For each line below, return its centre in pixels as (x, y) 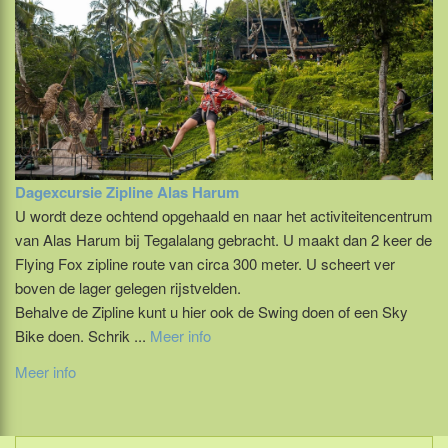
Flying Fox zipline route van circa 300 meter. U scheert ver (205, 263)
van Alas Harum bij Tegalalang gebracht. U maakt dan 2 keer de (223, 239)
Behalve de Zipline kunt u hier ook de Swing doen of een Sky (211, 311)
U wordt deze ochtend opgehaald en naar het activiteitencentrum (224, 215)
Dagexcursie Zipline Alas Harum (127, 191)
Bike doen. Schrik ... (82, 335)
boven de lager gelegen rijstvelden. (128, 287)
